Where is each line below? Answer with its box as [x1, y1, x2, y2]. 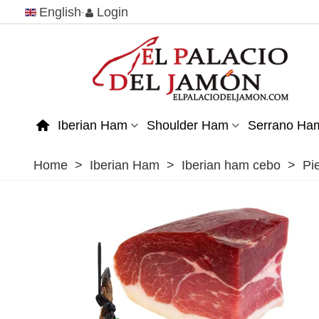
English [39, 4, 81, 19]
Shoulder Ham [146, 118, 229, 133]
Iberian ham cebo [182, 158, 281, 173]
